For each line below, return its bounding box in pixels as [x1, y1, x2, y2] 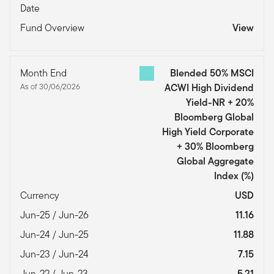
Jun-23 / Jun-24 [20, 247, 91, 262]
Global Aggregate [177, 154, 254, 169]
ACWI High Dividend [165, 81, 254, 95]
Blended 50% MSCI [170, 66, 254, 81]
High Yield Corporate [162, 125, 254, 139]
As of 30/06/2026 [20, 81, 80, 93]
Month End [20, 66, 69, 81]
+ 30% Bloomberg [177, 139, 254, 154]
